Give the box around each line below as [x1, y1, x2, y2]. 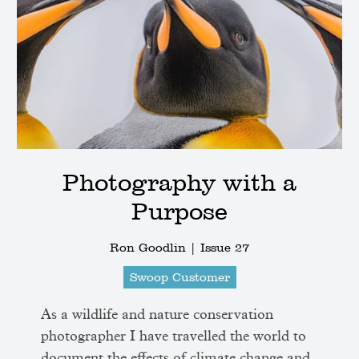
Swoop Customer [129, 270, 230, 285]
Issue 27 [200, 240, 249, 256]
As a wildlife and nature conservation [41, 308, 274, 323]
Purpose [131, 197, 228, 226]
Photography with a [63, 168, 296, 197]
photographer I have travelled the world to [41, 329, 307, 345]
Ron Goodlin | [110, 240, 200, 256]
